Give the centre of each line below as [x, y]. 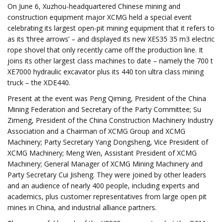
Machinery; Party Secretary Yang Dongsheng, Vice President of [108, 142]
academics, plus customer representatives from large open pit [107, 196]
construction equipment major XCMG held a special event [100, 17]
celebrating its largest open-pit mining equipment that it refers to [111, 28]
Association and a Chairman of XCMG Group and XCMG [96, 131]
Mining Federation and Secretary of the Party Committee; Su [104, 109]
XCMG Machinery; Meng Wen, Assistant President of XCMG [102, 153]
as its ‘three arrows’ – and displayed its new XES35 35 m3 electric [111, 39]
